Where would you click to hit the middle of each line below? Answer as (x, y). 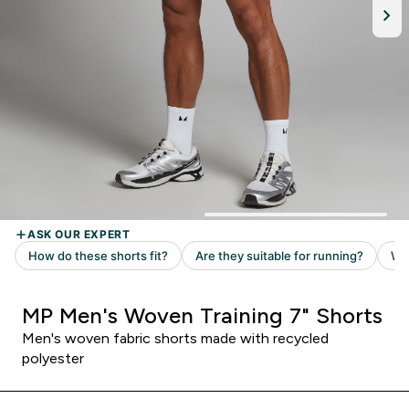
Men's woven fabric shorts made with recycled (175, 338)
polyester (53, 358)
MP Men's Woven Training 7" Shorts (202, 315)
